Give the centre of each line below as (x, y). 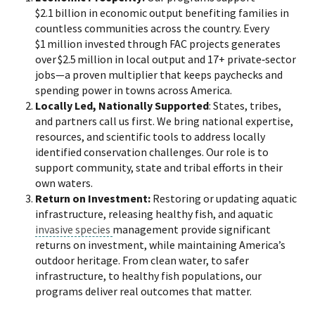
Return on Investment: (94, 198)
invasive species (74, 229)
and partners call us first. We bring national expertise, (164, 121)
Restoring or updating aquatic (225, 198)
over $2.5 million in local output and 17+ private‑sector (166, 59)
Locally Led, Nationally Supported (122, 105)
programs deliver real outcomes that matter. (146, 291)
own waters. (65, 182)
